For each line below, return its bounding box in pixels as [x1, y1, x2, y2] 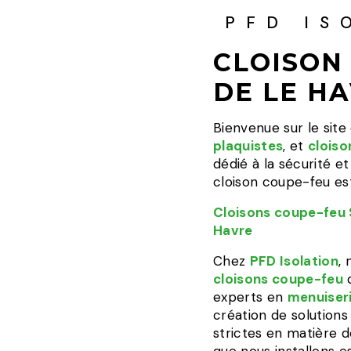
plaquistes [213, 137, 284, 154]
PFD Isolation [249, 252, 339, 270]
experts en [213, 288, 288, 306]
